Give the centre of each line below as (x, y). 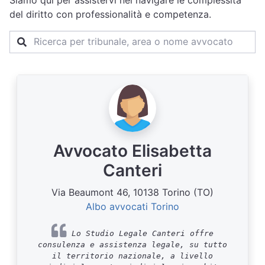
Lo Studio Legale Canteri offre (140, 233)
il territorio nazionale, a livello (132, 256)
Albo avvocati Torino (132, 206)
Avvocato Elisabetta (132, 151)
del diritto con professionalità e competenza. (110, 14)
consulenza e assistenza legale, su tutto (132, 245)
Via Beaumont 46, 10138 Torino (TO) (132, 192)
